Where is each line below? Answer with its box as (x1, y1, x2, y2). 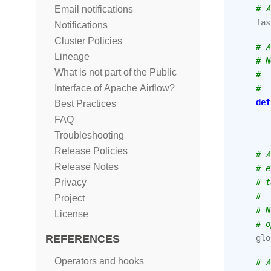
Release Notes (54, 161, 119, 172)
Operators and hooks (54, 255, 144, 267)
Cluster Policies (54, 35, 122, 47)
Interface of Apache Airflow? (54, 82, 175, 94)
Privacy (54, 177, 87, 188)
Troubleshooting (54, 129, 124, 141)
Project (54, 192, 85, 204)
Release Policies (54, 145, 128, 157)
